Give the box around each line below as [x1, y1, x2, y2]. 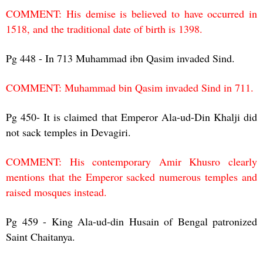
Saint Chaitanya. [6, 229, 75, 244]
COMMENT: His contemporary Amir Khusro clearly [6, 154, 257, 168]
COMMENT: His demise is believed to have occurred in [6, 6, 257, 21]
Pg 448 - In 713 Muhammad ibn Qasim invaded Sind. [6, 50, 235, 65]
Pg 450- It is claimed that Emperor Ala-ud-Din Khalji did [6, 109, 257, 124]
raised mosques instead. [6, 184, 107, 199]
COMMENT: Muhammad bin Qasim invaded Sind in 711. [6, 80, 254, 95]
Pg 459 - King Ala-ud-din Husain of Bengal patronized [6, 214, 257, 228]
